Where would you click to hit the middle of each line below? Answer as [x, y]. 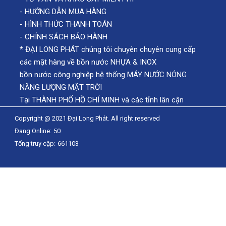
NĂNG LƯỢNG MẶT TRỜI [61, 88]
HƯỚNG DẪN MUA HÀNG [65, 12]
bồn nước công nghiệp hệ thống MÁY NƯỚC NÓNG [103, 75]
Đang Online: [33, 131]
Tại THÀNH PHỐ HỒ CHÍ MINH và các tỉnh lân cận [102, 100]
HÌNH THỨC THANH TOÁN [67, 24]
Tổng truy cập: [35, 144]
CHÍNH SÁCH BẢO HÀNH [66, 37]
